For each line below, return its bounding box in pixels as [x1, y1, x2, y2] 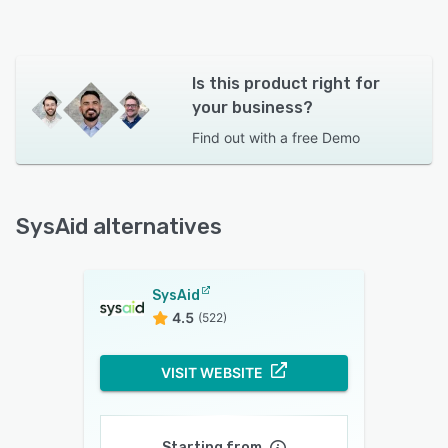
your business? [191, 98, 313, 118]
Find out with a [191, 129, 288, 147]
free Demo [291, 129, 360, 147]
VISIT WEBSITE [161, 364, 263, 382]
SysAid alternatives [16, 213, 222, 241]
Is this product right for [191, 74, 380, 94]
